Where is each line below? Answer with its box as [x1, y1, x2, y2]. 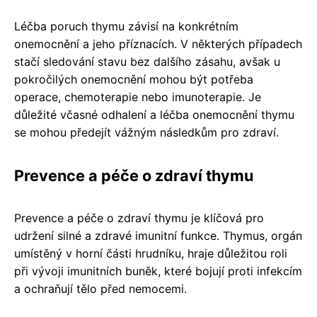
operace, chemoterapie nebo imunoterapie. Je [14, 90, 261, 104]
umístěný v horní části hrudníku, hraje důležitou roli [14, 246, 287, 260]
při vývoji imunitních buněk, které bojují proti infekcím [14, 264, 302, 278]
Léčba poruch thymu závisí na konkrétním [14, 19, 238, 33]
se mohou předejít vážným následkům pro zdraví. [14, 125, 279, 139]
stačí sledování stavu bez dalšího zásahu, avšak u [14, 54, 280, 69]
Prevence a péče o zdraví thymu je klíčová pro [14, 211, 264, 225]
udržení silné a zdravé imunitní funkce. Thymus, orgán [14, 229, 302, 243]
